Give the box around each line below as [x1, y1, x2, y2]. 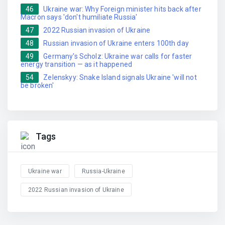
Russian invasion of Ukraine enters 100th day [43, 39, 189, 48]
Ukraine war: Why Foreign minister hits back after [43, 5, 201, 14]
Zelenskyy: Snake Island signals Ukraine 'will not [43, 73, 197, 82]
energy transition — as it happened [21, 60, 133, 69]
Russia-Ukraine [81, 167, 125, 175]
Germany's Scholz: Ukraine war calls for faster [43, 52, 192, 61]
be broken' [21, 81, 54, 90]
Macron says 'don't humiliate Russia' [21, 13, 138, 22]
